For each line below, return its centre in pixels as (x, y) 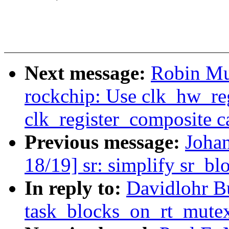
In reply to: (75, 188)
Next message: (88, 73)
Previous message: (105, 142)
